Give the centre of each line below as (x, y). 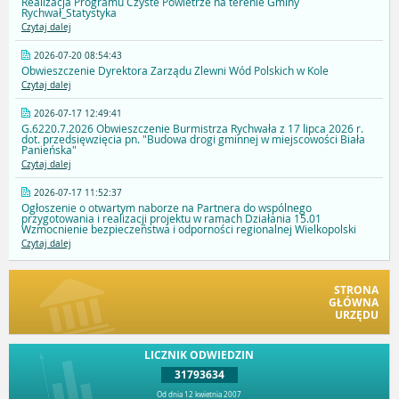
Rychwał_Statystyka (69, 13)
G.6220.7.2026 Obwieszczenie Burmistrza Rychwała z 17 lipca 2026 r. (192, 129)
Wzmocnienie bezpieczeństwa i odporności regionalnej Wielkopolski (189, 229)
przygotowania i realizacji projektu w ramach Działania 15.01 (171, 219)
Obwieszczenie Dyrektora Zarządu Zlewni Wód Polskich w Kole (175, 71)
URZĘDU (357, 315)
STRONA (356, 290)
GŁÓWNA (354, 303)
